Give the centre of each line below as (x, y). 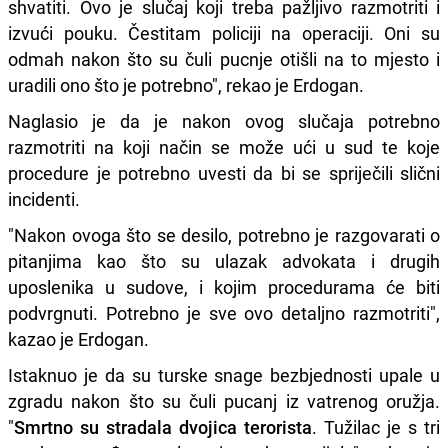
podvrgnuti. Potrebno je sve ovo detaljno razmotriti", (224, 312)
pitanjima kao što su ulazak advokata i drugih (224, 260)
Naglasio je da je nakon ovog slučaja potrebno (224, 120)
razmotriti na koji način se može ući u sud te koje (224, 146)
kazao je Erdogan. (80, 338)
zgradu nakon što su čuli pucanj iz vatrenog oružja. (224, 400)
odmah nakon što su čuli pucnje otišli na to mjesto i (224, 58)
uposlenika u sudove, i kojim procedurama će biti (224, 286)
